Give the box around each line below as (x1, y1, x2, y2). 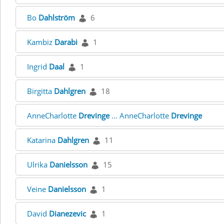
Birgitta (27, 86, 54, 96)
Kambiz (27, 37, 54, 47)
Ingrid (27, 61, 49, 71)
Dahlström (38, 12, 75, 22)
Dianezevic (49, 208, 86, 218)
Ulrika (27, 159, 49, 169)
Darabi (54, 37, 77, 47)
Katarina (27, 135, 57, 145)
